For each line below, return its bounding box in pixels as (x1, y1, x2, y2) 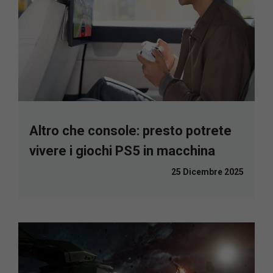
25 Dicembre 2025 (171, 167, 244, 177)
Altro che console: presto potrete (29, 123, 232, 139)
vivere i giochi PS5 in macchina (29, 143, 215, 159)
